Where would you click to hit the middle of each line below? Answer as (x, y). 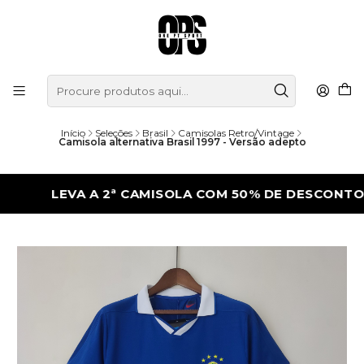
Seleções (113, 133)
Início (73, 133)
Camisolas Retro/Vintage (236, 133)
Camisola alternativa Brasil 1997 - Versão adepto (182, 142)
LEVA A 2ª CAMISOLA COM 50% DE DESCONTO (162, 193)
